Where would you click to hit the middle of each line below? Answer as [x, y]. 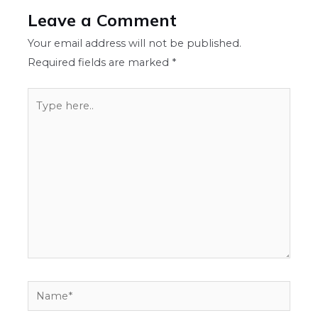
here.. [42, 115]
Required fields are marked [100, 63]
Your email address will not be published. [135, 44]
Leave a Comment [103, 20]
